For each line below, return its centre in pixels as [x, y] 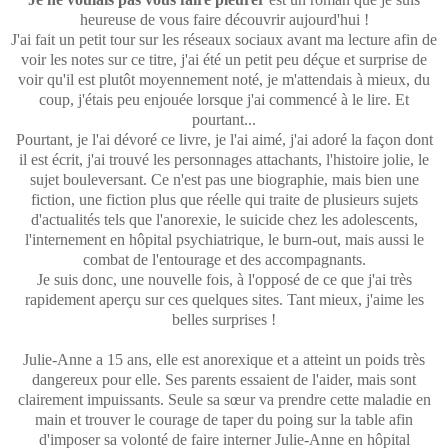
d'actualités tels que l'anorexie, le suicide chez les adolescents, [224, 219]
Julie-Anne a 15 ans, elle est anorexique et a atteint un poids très [224, 359]
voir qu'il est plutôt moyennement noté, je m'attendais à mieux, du [224, 79]
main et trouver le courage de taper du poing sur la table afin [224, 419]
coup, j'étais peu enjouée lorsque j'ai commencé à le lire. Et [224, 99]
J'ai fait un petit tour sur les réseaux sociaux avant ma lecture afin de [224, 39]
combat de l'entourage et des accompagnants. [224, 259]
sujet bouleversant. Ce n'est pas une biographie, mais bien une [224, 179]
